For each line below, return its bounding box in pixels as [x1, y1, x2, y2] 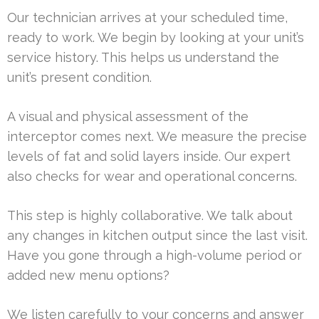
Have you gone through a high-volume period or [7, 248, 302, 263]
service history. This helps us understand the [7, 50, 279, 66]
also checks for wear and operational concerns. [7, 169, 297, 184]
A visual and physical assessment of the [7, 109, 249, 125]
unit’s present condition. [7, 70, 152, 85]
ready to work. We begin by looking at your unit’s [7, 30, 304, 46]
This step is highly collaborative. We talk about [7, 208, 293, 224]
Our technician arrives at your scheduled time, [7, 10, 288, 26]
